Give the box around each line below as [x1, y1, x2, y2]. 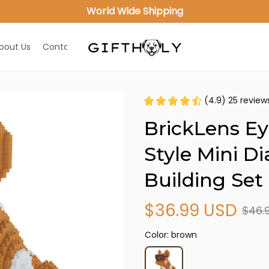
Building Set [144, 168, 263, 192]
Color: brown [145, 229, 197, 241]
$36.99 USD [144, 199, 237, 223]
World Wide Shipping [86, 4, 183, 18]
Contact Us [43, 40, 90, 53]
